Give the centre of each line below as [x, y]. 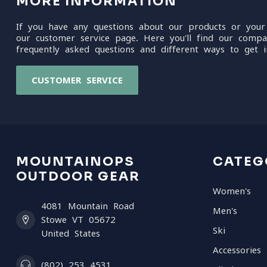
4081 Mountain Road [88, 206]
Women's [232, 191]
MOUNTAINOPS [75, 162]
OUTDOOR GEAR [78, 176]
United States [71, 233]
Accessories [237, 250]
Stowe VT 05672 [78, 220]
